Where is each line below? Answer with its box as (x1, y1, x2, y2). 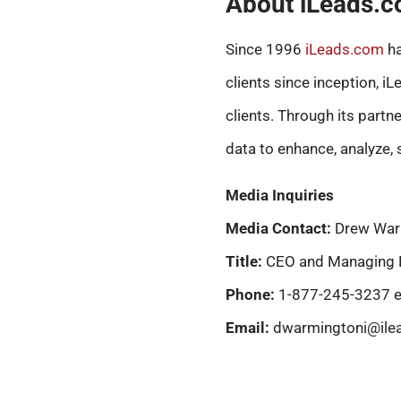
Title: (226, 252, 262, 270)
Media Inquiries (226, 185, 334, 204)
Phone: (226, 285, 275, 303)
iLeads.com (305, 40, 384, 59)
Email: (226, 318, 269, 337)
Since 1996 (226, 40, 305, 59)
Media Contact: (226, 218, 335, 237)
